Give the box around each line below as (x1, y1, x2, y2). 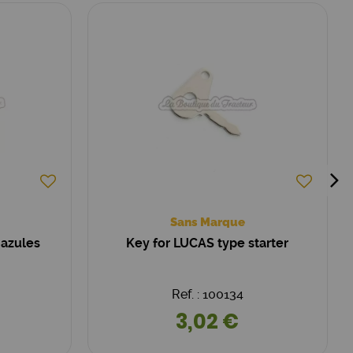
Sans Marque (169, 215, 245, 229)
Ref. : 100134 (171, 287, 243, 302)
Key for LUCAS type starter (126, 236, 289, 251)
